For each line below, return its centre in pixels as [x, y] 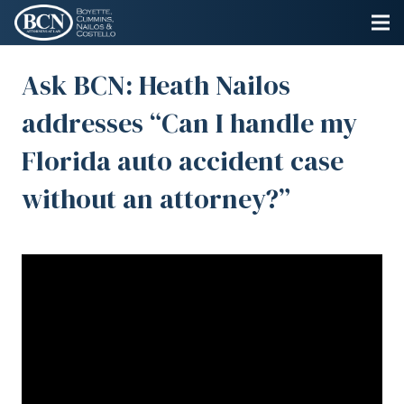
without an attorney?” [156, 199]
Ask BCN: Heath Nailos [156, 85]
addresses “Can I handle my [189, 123]
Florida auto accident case [183, 161]
